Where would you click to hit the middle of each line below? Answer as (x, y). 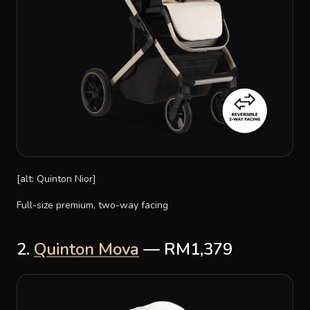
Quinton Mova (86, 249)
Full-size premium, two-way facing (92, 205)
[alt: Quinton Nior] (56, 179)
